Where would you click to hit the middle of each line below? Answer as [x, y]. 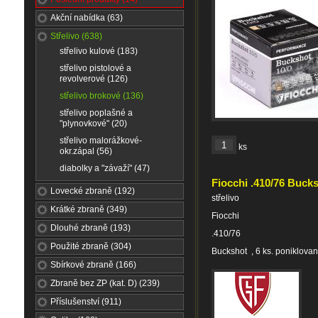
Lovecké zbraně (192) [93, 191]
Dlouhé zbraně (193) [91, 228]
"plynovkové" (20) [93, 124]
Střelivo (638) [76, 36]
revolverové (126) [94, 79]
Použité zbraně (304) [91, 246]
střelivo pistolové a [95, 68]
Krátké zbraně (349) [89, 209]
